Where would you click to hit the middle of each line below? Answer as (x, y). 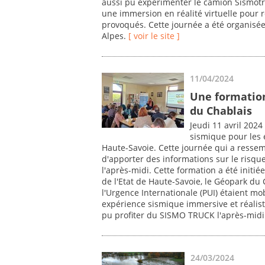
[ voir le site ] (154, 36)
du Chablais (221, 110)
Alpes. (115, 36)
